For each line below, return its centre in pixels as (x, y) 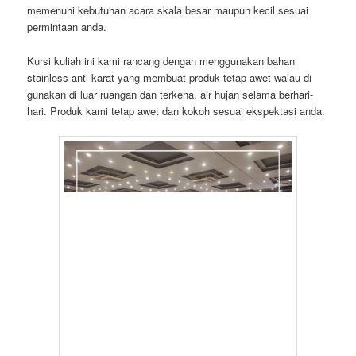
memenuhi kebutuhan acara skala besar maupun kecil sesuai (168, 10)
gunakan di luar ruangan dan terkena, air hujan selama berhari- (170, 94)
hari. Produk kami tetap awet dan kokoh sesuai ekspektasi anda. (176, 110)
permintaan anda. (67, 27)
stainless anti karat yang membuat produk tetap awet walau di (170, 77)
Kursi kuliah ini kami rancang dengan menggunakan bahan (161, 60)
